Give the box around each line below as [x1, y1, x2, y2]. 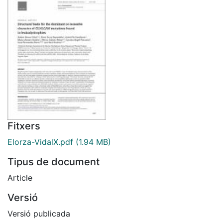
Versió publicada [7, 208, 70, 219]
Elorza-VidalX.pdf [7, 136, 73, 147]
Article [7, 172, 32, 183]
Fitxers [7, 119, 40, 132]
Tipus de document [7, 155, 100, 168]
